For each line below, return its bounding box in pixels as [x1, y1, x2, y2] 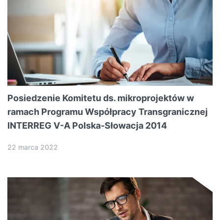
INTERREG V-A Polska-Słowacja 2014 [7, 120, 167, 131]
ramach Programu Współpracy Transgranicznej [7, 106, 208, 117]
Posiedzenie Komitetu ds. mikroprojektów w [7, 92, 194, 103]
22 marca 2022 [7, 142, 58, 151]
